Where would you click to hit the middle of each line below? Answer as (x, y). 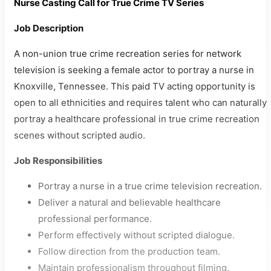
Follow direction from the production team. (129, 251)
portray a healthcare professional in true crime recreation (137, 119)
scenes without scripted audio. (80, 135)
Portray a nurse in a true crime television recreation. (150, 186)
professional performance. (95, 219)
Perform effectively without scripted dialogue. (136, 235)
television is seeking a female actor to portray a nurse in (134, 70)
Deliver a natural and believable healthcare (129, 202)
